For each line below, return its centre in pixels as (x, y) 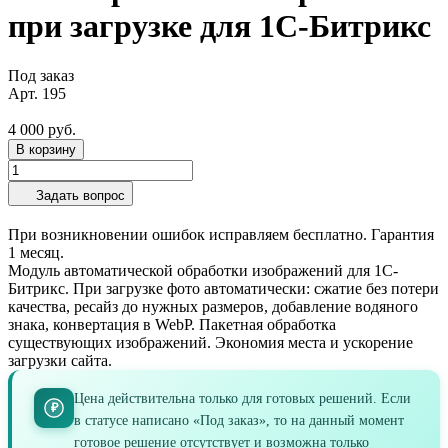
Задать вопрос (80, 195)
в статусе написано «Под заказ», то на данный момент (239, 420)
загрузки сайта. (60, 360)
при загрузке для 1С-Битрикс (219, 26)
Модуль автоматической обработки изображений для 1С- (203, 270)
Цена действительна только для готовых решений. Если (242, 398)
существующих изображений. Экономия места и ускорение (210, 342)
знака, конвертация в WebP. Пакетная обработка (172, 324)
